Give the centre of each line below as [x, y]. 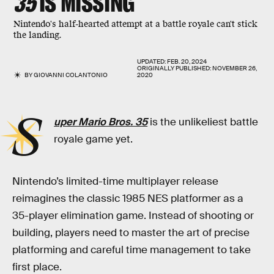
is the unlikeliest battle [203, 122]
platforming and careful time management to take [131, 250]
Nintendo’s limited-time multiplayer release [115, 181]
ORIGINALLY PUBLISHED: [175, 68]
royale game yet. [94, 139]
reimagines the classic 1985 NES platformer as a [128, 198]
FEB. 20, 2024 [187, 61]
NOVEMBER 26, [235, 68]
